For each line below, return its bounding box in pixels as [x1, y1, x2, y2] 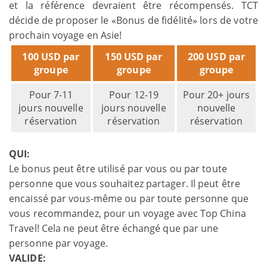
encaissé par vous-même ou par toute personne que [9, 191, 249, 205]
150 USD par [105, 49, 163, 63]
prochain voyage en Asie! [9, 28, 122, 42]
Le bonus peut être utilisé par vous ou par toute [9, 162, 227, 175]
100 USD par [22, 49, 80, 63]
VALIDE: [9, 251, 46, 265]
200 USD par [187, 49, 246, 63]
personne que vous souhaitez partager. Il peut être [9, 176, 241, 190]
